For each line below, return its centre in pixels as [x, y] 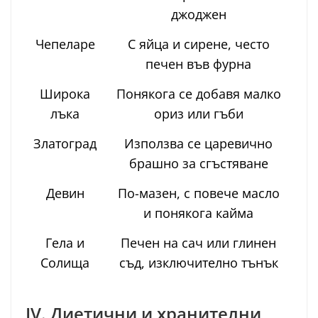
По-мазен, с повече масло [198, 193]
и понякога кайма [198, 213]
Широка [65, 93]
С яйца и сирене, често [198, 44]
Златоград [65, 143]
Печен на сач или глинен [198, 242]
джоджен [198, 14]
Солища [65, 262]
